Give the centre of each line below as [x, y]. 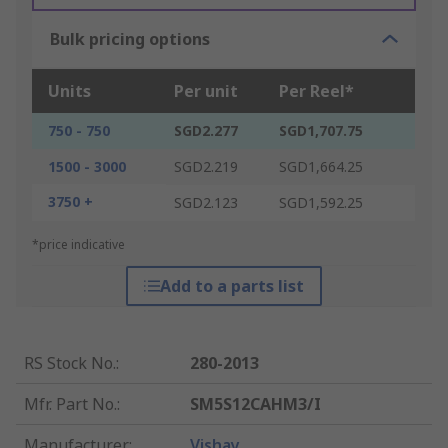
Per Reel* [316, 91]
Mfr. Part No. [70, 404]
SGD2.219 [206, 167]
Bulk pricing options [130, 39]
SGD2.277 [206, 131]
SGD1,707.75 [321, 131]
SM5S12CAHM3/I [256, 404]
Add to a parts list [231, 286]
